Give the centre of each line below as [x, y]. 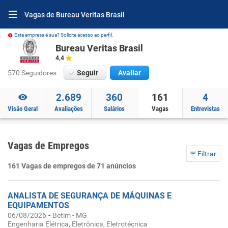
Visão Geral [23, 109]
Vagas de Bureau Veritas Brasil [75, 15]
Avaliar [130, 73]
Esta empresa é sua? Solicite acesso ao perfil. [64, 35]
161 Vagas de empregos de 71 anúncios [72, 166]
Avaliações [68, 109]
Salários [114, 109]
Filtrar [206, 154]
